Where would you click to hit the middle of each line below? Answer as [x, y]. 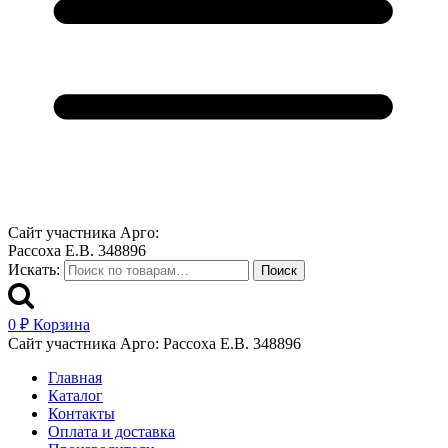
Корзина [61, 324]
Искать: [34, 269]
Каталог [75, 395]
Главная [75, 377]
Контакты [81, 413]
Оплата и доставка [111, 431]
